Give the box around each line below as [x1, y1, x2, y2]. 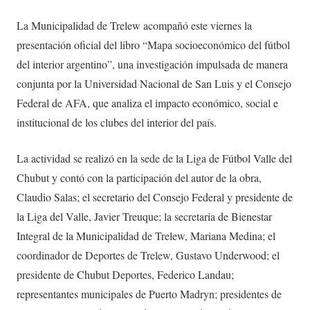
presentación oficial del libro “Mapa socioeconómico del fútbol [17, 37, 290, 52]
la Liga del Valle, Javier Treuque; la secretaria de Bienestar [17, 208, 272, 224]
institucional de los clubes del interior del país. [17, 114, 217, 129]
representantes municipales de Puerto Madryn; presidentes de [17, 286, 282, 301]
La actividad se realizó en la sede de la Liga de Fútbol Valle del [17, 150, 292, 165]
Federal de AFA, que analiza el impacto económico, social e [17, 95, 278, 110]
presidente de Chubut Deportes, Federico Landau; [17, 266, 234, 282]
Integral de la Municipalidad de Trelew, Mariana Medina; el [17, 228, 275, 243]
